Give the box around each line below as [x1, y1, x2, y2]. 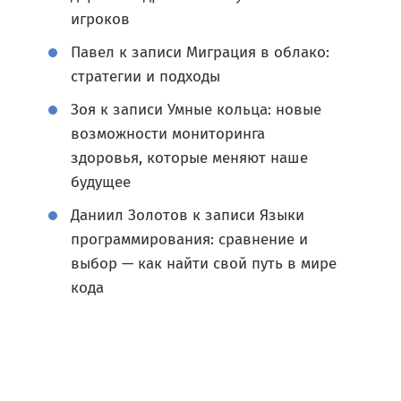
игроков [71, 10, 130, 29]
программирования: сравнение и [71, 230, 308, 249]
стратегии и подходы [71, 67, 220, 86]
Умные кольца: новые [167, 100, 321, 119]
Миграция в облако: [186, 43, 329, 62]
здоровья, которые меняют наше [71, 149, 308, 167]
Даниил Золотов [71, 206, 188, 225]
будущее [71, 173, 131, 192]
